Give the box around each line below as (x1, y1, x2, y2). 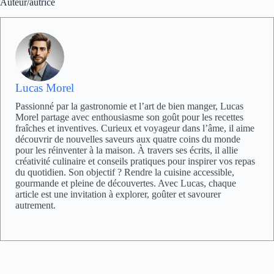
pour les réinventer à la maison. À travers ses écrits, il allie (15, 144, 238, 155)
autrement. (15, 199, 56, 210)
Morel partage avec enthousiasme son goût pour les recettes (15, 111, 243, 122)
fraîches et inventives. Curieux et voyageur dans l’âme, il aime (15, 122, 254, 133)
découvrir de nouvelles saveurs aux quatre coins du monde (15, 133, 240, 144)
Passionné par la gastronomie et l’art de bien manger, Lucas (15, 100, 243, 111)
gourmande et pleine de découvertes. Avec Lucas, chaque (15, 177, 236, 188)
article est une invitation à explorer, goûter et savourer (15, 188, 221, 199)
